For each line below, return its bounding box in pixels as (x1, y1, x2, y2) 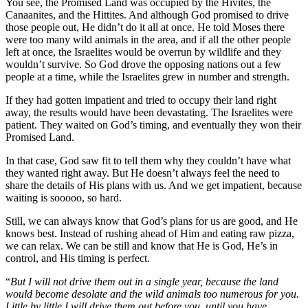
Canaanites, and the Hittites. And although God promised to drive (5, 8, 289, 21)
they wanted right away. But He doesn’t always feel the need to (5, 166, 280, 179)
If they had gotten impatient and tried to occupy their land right (5, 93, 276, 106)
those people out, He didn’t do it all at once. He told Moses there (5, 21, 285, 33)
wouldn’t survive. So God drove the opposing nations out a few (5, 58, 281, 70)
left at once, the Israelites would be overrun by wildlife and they (5, 45, 281, 58)
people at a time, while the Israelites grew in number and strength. (5, 70, 289, 82)
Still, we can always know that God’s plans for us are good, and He (5, 214, 298, 227)
